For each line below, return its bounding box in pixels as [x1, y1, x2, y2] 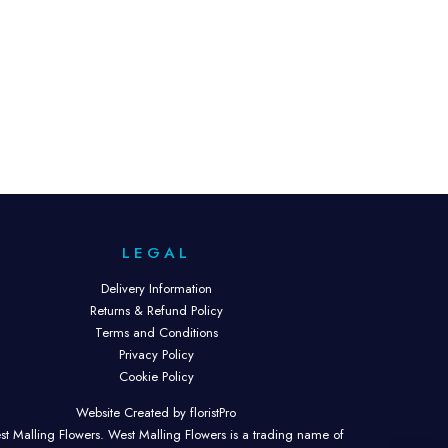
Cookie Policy [118, 367, 194, 387]
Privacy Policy [118, 345, 194, 365]
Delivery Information [100, 279, 212, 299]
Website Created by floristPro [76, 403, 236, 423]
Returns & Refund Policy [89, 301, 223, 321]
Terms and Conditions [94, 323, 218, 343]
